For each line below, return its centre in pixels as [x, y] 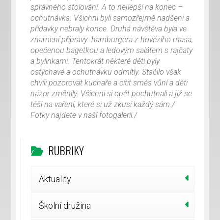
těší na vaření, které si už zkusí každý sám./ [103, 105]
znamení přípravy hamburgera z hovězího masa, [112, 40]
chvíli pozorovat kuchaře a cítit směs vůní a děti [109, 83]
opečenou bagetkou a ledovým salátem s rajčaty [112, 51]
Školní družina [65, 206]
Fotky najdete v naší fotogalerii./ [84, 115]
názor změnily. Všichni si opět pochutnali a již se [111, 94]
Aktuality [55, 179]
